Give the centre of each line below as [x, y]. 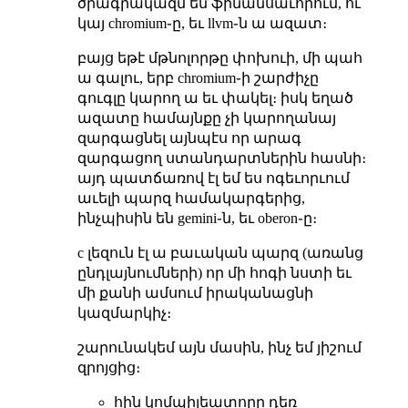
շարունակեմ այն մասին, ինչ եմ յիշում [219, 347]
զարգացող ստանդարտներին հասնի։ [221, 158]
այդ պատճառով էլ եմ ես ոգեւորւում [213, 178]
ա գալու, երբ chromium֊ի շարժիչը [198, 77]
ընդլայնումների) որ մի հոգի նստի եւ [214, 272]
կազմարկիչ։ [124, 312]
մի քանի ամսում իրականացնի [195, 292]
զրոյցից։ [108, 367]
